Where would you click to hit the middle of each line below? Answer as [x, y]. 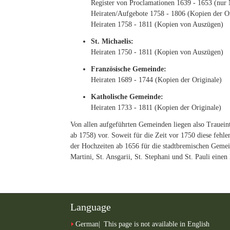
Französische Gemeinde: [129, 69]
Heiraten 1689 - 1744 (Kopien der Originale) [156, 80]
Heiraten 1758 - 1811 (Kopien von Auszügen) [157, 24]
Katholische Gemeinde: [127, 97]
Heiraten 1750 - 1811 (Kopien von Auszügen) [157, 52]
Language [91, 207]
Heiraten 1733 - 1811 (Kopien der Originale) [156, 108]
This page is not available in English [156, 224]
